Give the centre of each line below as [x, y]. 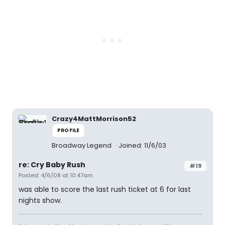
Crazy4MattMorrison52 [94, 119]
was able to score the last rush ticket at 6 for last [105, 189]
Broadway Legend [82, 145]
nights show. [40, 200]
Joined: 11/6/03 [142, 145]
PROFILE [69, 130]
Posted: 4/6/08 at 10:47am [56, 175]
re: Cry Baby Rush [52, 165]
